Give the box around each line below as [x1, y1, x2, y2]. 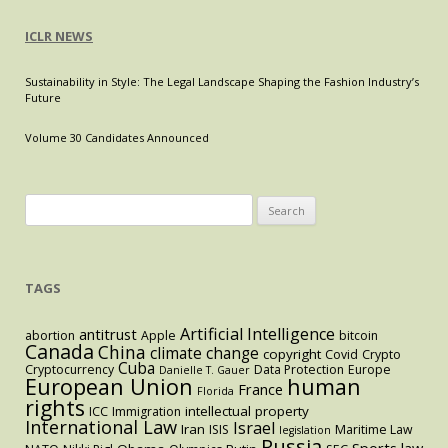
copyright [263, 345, 321, 363]
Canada [25, 338, 94, 365]
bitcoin [339, 327, 378, 344]
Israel [233, 417, 275, 439]
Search [24, 196, 67, 214]
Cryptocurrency [25, 361, 114, 378]
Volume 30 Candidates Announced [25, 130, 209, 145]
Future [25, 90, 61, 105]
